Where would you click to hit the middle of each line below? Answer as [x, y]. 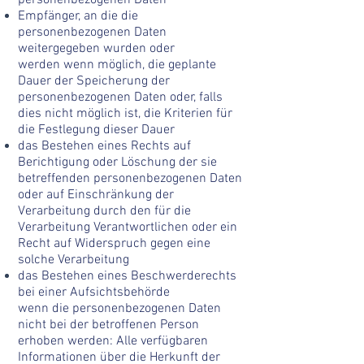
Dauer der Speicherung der [94, 81]
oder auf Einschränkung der [96, 195]
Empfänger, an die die [78, 16]
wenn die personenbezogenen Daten [119, 309]
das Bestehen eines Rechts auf [104, 146]
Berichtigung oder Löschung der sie [117, 162]
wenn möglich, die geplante [140, 65]
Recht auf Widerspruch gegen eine [114, 244]
